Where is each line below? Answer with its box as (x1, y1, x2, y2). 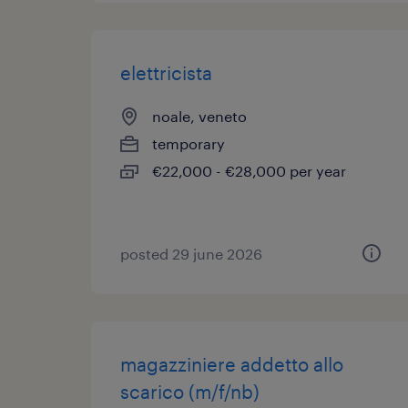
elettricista (120, 62, 212, 84)
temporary (152, 135, 225, 152)
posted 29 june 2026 (120, 245, 262, 262)
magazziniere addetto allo (120, 353, 343, 375)
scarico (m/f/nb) (120, 381, 260, 403)
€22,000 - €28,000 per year (152, 162, 346, 179)
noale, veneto (152, 107, 247, 125)
